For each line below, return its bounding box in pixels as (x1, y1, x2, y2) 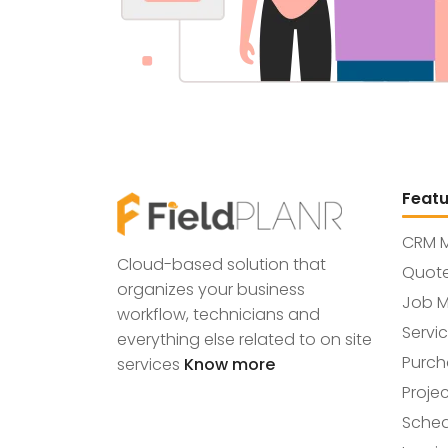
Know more (184, 352, 275, 376)
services (117, 352, 184, 376)
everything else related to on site (117, 327, 372, 351)
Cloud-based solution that (117, 252, 326, 276)
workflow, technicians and (117, 302, 320, 326)
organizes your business (117, 277, 305, 301)
